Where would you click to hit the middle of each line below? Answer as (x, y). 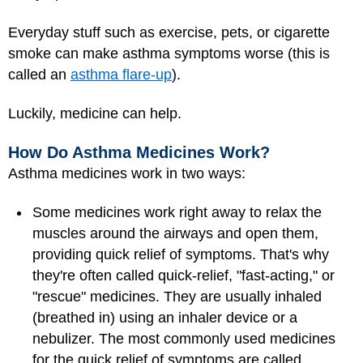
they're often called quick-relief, (132, 275)
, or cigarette (289, 32)
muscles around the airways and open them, (175, 233)
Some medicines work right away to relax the (177, 212)
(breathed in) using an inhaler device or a (165, 318)
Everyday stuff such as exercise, (115, 32)
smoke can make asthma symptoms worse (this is (169, 53)
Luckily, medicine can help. (95, 113)
